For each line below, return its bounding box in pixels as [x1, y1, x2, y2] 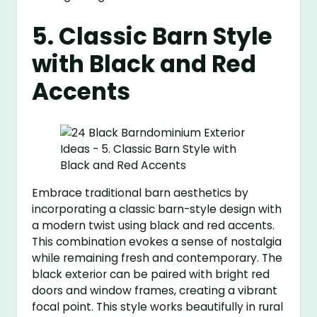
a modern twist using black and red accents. [32, 217, 275, 233]
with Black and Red [32, 47, 257, 80]
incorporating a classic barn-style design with [32, 201, 282, 217]
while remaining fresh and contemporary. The [32, 250, 283, 265]
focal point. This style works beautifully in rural [32, 299, 284, 314]
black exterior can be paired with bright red [32, 266, 270, 282]
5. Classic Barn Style [32, 20, 273, 52]
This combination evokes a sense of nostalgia [32, 234, 282, 249]
